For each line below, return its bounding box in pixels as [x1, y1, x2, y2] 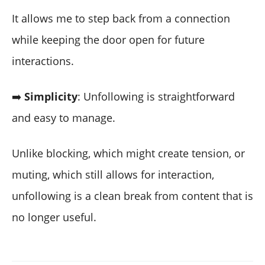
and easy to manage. [12, 110, 115, 125]
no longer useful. [12, 209, 96, 224]
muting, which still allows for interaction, [12, 167, 214, 182]
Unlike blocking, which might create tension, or [12, 146, 245, 160]
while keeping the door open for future [12, 32, 205, 47]
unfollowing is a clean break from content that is [12, 188, 253, 203]
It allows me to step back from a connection [12, 11, 230, 25]
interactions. [12, 53, 74, 68]
